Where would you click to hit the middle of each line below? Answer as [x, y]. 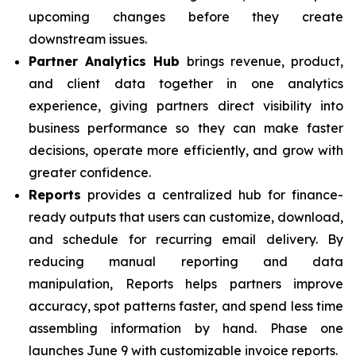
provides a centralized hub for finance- [212, 195]
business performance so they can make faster [186, 128]
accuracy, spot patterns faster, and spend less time [186, 306]
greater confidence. [90, 172]
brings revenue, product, [262, 61]
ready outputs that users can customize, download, [186, 217]
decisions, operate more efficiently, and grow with [186, 150]
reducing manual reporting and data [186, 261]
